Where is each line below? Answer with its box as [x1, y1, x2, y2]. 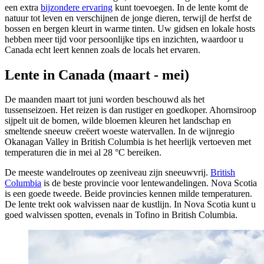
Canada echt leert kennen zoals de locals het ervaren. [5, 44, 200, 55]
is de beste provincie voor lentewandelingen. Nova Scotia [41, 178, 257, 189]
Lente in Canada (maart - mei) [5, 67, 189, 82]
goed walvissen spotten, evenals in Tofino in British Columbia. [5, 210, 237, 220]
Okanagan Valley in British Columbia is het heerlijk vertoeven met [5, 137, 251, 147]
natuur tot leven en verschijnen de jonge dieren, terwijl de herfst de [5, 12, 252, 23]
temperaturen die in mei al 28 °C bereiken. [5, 147, 161, 158]
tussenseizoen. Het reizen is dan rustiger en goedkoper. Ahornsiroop [5, 105, 256, 115]
